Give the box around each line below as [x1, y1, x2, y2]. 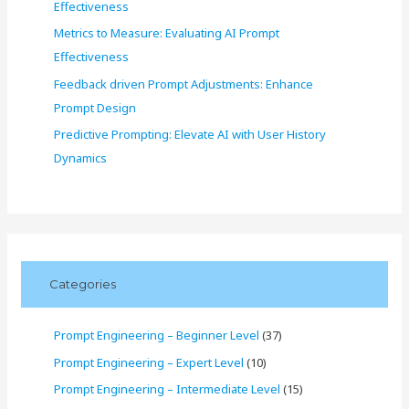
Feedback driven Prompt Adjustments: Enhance [54, 75, 314, 92]
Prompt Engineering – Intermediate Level [54, 380, 281, 397]
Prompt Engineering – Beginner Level [54, 327, 260, 344]
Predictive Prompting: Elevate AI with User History [54, 125, 327, 142]
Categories [48, 277, 116, 292]
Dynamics [54, 149, 108, 166]
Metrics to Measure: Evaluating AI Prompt [54, 25, 280, 42]
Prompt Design [54, 99, 137, 116]
